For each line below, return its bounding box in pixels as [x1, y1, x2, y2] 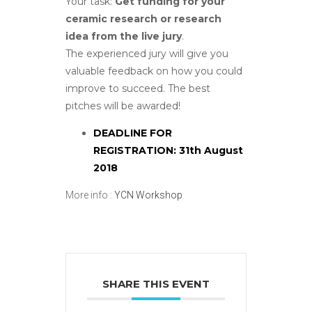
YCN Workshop [114, 189, 182, 201]
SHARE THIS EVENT [102, 276, 210, 290]
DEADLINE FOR [93, 126, 172, 139]
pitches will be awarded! [65, 99, 180, 112]
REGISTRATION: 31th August [93, 143, 243, 157]
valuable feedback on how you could [65, 64, 242, 77]
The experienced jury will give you [65, 47, 228, 60]
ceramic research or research [65, 12, 221, 25]
